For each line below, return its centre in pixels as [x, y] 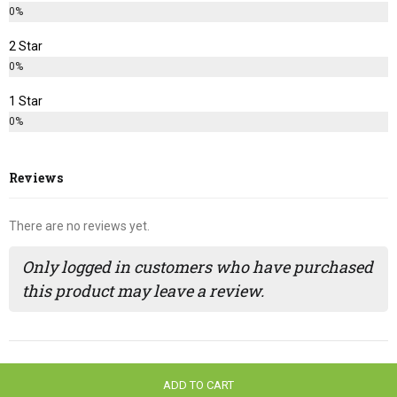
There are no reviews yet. [79, 226]
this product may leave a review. [143, 291]
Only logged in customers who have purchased [198, 267]
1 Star [26, 101]
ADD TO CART [198, 385]
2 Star [26, 47]
